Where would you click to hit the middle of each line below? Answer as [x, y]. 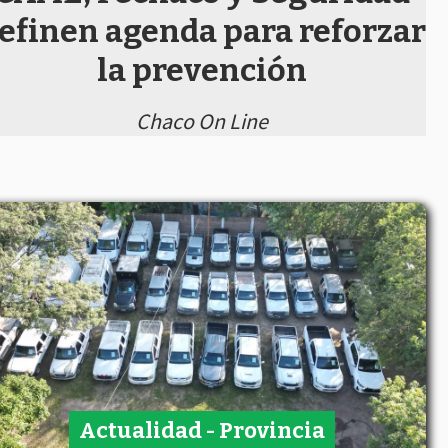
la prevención [202, 69]
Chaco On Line [202, 120]
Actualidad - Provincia [202, 430]
